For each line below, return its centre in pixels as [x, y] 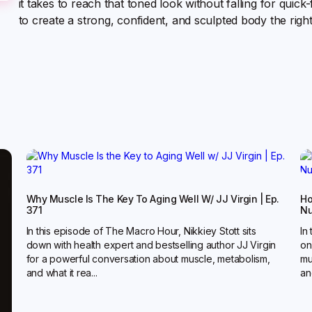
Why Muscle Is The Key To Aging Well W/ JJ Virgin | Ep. [153, 199]
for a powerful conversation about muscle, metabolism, [148, 259]
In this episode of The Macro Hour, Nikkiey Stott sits [141, 231]
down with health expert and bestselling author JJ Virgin [151, 245]
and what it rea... [62, 273]
